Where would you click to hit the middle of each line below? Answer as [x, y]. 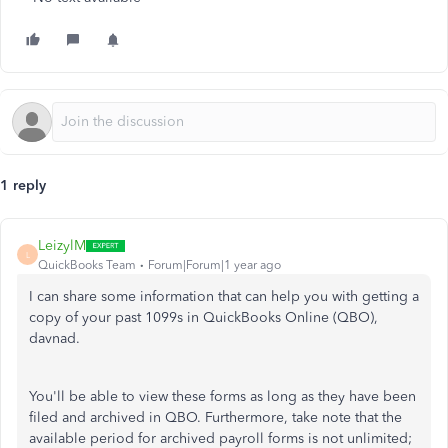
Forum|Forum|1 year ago [214, 265]
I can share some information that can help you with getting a [224, 296]
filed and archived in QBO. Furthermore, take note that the [215, 417]
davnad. [54, 338]
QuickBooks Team [87, 265]
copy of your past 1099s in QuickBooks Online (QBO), [203, 317]
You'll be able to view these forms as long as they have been [222, 396]
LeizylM [62, 245]
